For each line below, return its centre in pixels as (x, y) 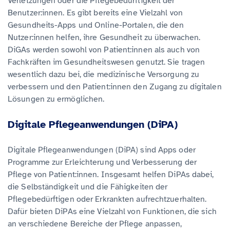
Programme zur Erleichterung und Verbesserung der (102, 162)
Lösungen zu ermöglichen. (56, 99)
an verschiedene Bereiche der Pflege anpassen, (95, 224)
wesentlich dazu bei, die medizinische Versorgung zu (104, 74)
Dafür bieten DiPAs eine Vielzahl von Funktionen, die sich (112, 211)
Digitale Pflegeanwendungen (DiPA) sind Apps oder (102, 150)
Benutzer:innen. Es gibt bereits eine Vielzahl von (95, 13)
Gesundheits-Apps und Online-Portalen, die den (96, 25)
